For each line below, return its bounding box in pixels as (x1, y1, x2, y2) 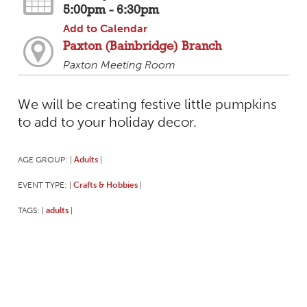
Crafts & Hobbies (73, 179, 138, 190)
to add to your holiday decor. (17, 113, 197, 130)
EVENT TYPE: (17, 179, 69, 190)
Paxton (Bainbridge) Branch (62, 40, 221, 54)
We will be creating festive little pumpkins (17, 95, 277, 112)
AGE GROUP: (17, 153, 70, 164)
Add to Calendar (62, 22, 147, 36)
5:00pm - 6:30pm (62, 4, 159, 18)
